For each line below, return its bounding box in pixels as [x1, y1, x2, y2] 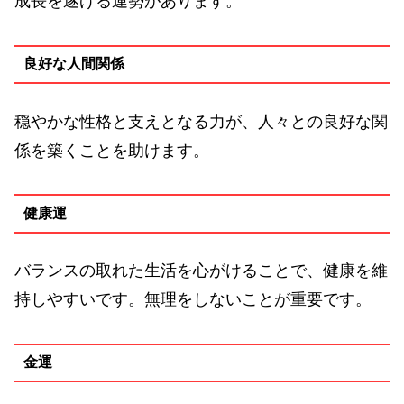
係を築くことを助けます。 [14, 141, 209, 160]
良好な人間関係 [23, 56, 124, 72]
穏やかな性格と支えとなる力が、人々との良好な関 [14, 112, 388, 131]
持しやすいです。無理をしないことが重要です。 [14, 290, 372, 309]
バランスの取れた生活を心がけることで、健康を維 [14, 262, 388, 280]
